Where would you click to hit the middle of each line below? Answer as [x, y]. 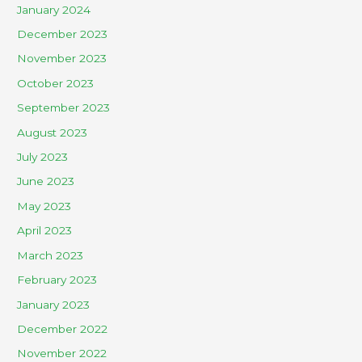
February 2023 [57, 280]
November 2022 [62, 354]
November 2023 [62, 59]
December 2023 [63, 34]
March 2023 [51, 255]
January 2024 [54, 9]
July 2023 [43, 157]
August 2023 [53, 132]
